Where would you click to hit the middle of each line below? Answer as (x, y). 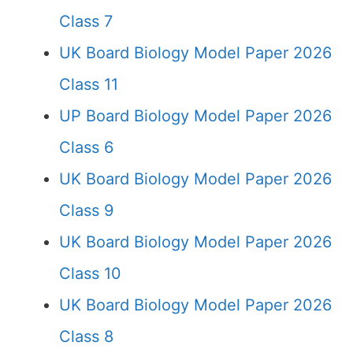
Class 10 (90, 273)
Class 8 (86, 336)
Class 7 (86, 21)
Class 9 (86, 210)
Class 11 (89, 84)
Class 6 (86, 147)
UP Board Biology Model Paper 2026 (195, 116)
